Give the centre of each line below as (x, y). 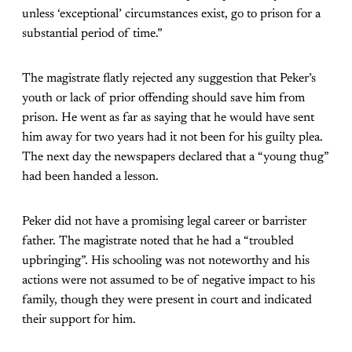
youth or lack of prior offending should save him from (163, 99)
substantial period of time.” (92, 34)
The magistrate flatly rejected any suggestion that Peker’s (169, 79)
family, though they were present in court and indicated (167, 301)
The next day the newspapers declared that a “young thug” (176, 158)
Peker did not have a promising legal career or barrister (164, 222)
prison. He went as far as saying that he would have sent (168, 118)
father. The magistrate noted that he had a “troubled (158, 242)
